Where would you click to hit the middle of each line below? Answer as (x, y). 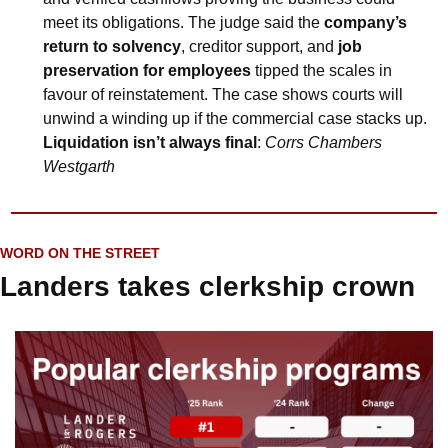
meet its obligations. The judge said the (183, 22)
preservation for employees (147, 70)
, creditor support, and (259, 46)
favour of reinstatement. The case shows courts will (223, 94)
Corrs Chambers (323, 142)
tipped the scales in (321, 70)
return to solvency (112, 46)
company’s (365, 22)
